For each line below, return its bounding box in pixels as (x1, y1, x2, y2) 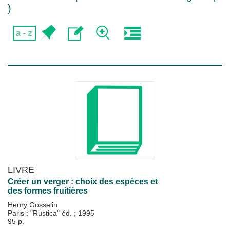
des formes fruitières (8, 186, 88, 195)
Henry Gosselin (8, 201, 57, 209)
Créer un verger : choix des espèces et (8, 177, 158, 186)
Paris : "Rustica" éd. (8, 209, 74, 217)
